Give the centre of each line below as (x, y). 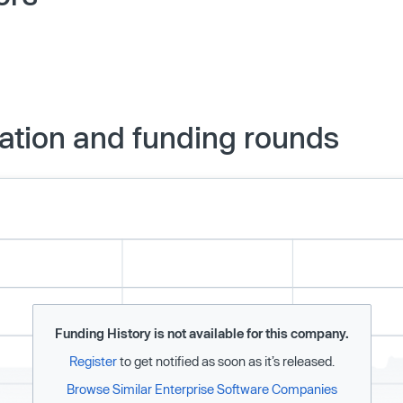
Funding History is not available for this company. (201, 333)
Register (93, 361)
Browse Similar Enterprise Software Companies (201, 389)
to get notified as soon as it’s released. (225, 361)
